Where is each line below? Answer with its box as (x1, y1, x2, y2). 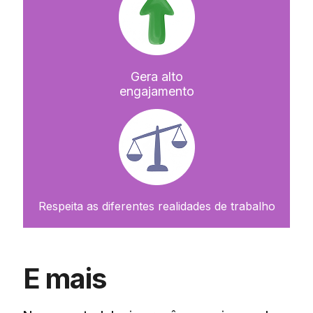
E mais (23, 261, 106, 296)
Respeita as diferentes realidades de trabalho (38, 198, 275, 213)
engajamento (119, 83, 194, 99)
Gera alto (130, 68, 183, 84)
